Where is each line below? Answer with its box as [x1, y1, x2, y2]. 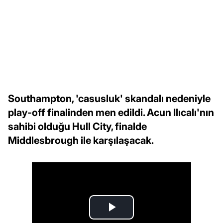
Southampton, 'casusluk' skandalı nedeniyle [8, 93, 211, 105]
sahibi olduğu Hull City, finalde [8, 120, 147, 133]
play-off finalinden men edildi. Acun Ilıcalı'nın [8, 107, 214, 119]
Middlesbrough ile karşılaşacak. [8, 134, 154, 147]
